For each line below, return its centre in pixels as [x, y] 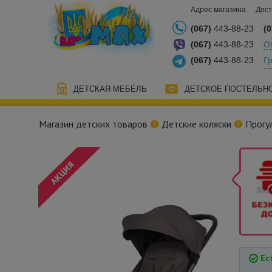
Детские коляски [196, 124]
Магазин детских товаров [93, 124]
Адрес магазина [218, 10]
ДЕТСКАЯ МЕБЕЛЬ [110, 89]
